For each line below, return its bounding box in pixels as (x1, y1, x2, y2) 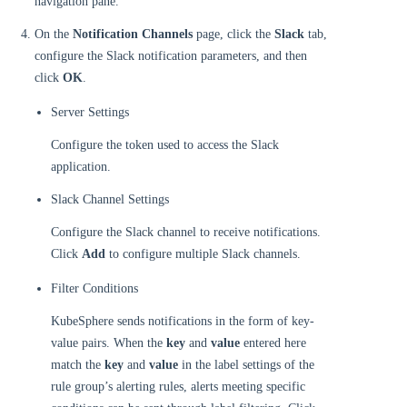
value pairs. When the (51, 336, 166, 350)
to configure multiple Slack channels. (105, 247, 301, 261)
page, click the (193, 27, 274, 41)
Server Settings (51, 105, 129, 119)
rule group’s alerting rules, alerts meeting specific (51, 380, 305, 393)
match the (51, 358, 104, 372)
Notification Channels (73, 27, 193, 41)
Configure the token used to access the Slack (51, 138, 279, 152)
